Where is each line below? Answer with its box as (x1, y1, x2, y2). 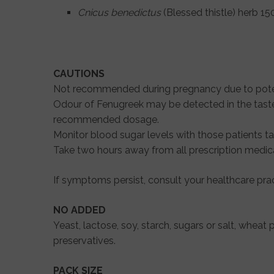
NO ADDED (53, 204, 106, 216)
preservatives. (53, 234, 116, 246)
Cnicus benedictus (78, 6, 161, 18)
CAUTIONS (53, 67, 105, 80)
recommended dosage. (53, 113, 159, 125)
